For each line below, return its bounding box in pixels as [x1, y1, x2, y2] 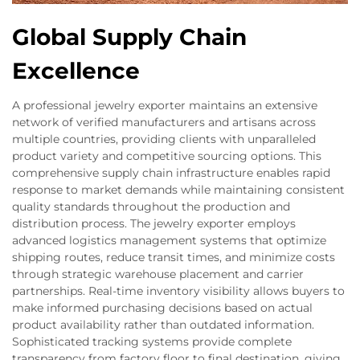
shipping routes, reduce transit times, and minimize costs [12, 250, 335, 264]
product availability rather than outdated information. [12, 317, 314, 332]
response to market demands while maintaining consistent [12, 182, 345, 197]
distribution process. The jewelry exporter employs [12, 216, 296, 231]
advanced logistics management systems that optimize [12, 233, 326, 247]
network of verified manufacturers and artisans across [12, 115, 316, 129]
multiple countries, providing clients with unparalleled [12, 132, 316, 146]
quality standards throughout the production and [12, 199, 290, 214]
